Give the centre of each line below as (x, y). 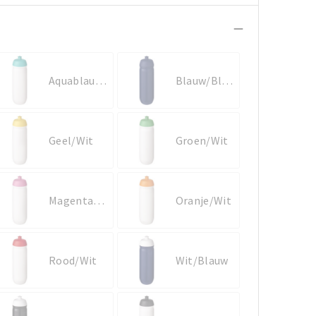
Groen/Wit (202, 140)
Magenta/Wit (99, 200)
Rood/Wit (73, 260)
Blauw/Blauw (227, 80)
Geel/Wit (71, 140)
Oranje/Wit (203, 200)
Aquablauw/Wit (101, 80)
